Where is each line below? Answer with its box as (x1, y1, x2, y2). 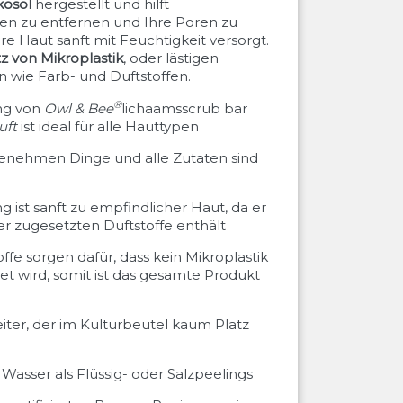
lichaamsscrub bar (121, 100, 248, 117)
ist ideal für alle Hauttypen (17, 118, 200, 135)
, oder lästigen (123, 49, 219, 67)
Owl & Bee (44, 100, 114, 117)
